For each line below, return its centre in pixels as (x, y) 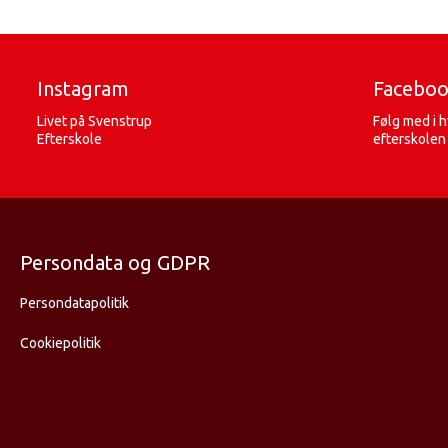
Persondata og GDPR (115, 262)
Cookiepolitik (60, 343)
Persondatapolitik (74, 303)
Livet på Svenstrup (94, 121)
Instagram (83, 88)
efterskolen (409, 139)
